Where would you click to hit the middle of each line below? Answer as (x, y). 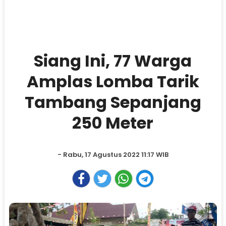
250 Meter (113, 123)
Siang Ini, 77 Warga (113, 61)
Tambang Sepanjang (113, 102)
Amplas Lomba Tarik (113, 81)
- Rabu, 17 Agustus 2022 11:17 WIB (113, 155)
